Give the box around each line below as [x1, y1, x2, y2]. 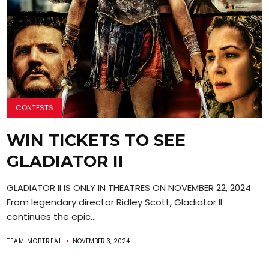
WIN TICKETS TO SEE [7, 130, 186, 150]
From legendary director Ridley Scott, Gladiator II [7, 195, 223, 208]
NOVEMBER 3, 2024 [73, 236, 130, 246]
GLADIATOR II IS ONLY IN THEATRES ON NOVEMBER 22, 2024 [7, 181, 252, 194]
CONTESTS [16, 102, 54, 113]
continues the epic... [7, 210, 97, 223]
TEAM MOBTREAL [7, 236, 63, 246]
